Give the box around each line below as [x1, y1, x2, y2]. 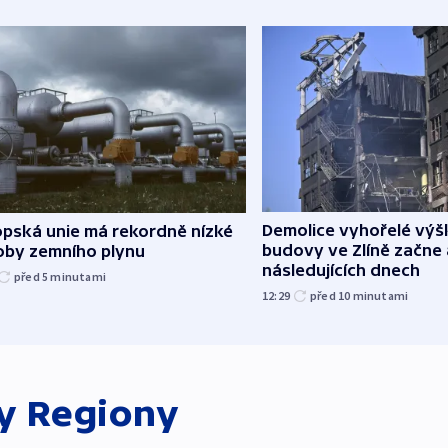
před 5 [14, 268, 51, 284]
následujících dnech [262, 261, 420, 280]
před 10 [310, 288, 353, 304]
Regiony [26, 392, 179, 434]
